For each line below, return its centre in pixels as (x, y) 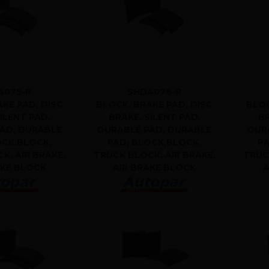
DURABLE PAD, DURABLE (155, 129)
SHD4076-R (155, 92)
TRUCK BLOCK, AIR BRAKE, (154, 155)
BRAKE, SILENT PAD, (154, 117)
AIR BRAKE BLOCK (155, 167)
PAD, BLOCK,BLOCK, (155, 142)
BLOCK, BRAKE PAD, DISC (155, 104)
